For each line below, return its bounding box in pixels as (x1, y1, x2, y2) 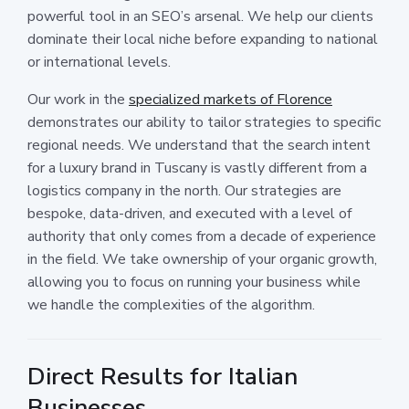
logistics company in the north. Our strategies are (27, 180, 341, 201)
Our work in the (27, 89, 129, 110)
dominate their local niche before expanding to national (27, 28, 378, 49)
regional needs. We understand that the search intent (27, 134, 371, 155)
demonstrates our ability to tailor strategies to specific (27, 111, 381, 132)
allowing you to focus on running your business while (27, 271, 361, 292)
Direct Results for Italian (27, 360, 298, 393)
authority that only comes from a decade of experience (27, 225, 376, 246)
